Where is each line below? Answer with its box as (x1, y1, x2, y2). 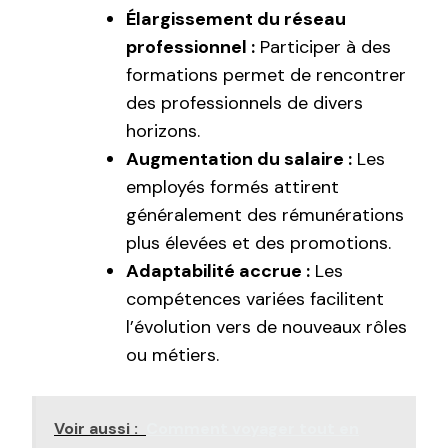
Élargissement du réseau (126, 7, 346, 32)
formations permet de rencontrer (126, 63, 406, 88)
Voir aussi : (54, 418, 138, 440)
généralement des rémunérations (126, 203, 404, 228)
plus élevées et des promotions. (126, 231, 391, 256)
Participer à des (255, 35, 391, 60)
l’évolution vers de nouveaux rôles (126, 315, 407, 340)
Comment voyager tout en (146, 418, 359, 440)
